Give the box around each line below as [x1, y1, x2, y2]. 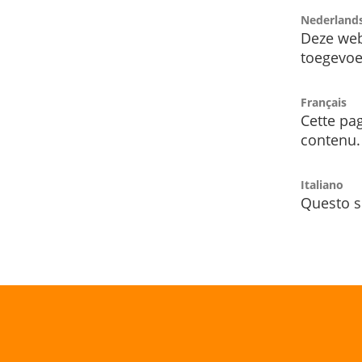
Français [301, 95, 347, 111]
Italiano [301, 177, 343, 193]
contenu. [301, 130, 360, 150]
